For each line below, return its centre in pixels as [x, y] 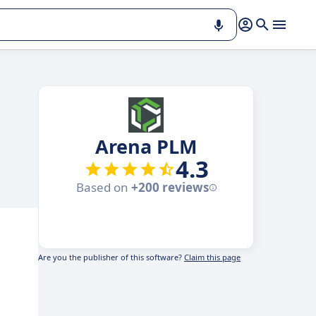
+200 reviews [170, 187]
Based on [103, 187]
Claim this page [212, 257]
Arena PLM [146, 146]
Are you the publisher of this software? [111, 257]
